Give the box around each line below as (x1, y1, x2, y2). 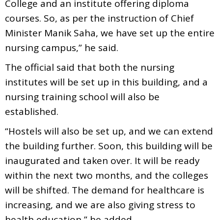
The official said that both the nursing (5, 60, 174, 74)
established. (5, 105, 58, 118)
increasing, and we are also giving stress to (5, 198, 195, 211)
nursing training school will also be (5, 90, 160, 103)
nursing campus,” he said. (5, 41, 118, 54)
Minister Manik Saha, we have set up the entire (5, 26, 215, 39)
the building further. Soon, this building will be (5, 139, 213, 152)
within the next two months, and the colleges (5, 168, 208, 182)
